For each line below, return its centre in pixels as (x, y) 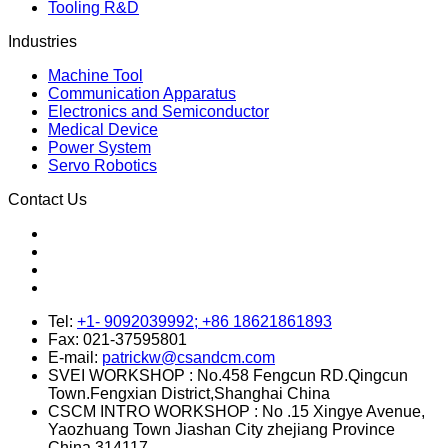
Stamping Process (113, 25)
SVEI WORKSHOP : (120, 429)
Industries (42, 95)
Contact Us (47, 253)
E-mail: (73, 411)
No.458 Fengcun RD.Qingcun (302, 429)
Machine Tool (95, 129)
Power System (99, 201)
